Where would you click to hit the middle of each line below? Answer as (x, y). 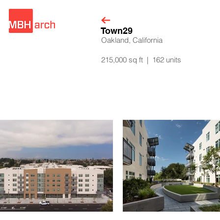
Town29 (117, 31)
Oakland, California (132, 40)
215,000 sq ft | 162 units (141, 60)
